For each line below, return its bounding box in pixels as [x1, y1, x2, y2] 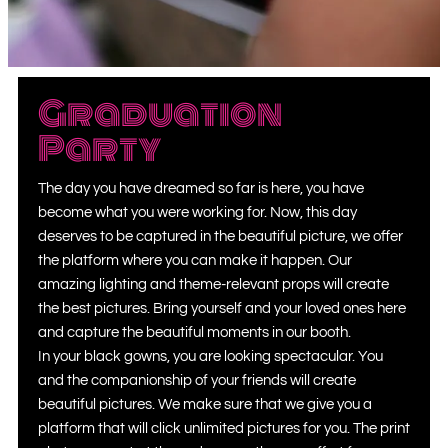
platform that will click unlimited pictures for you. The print [38, 420, 410, 436]
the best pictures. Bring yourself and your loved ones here [38, 300, 406, 316]
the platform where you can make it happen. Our [38, 252, 352, 268]
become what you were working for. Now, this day [38, 204, 357, 220]
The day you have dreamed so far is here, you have [38, 180, 364, 196]
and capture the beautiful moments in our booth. [38, 324, 351, 340]
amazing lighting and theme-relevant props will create [38, 276, 389, 292]
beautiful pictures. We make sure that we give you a [38, 396, 372, 412]
